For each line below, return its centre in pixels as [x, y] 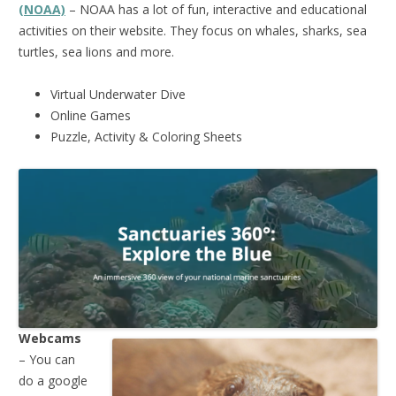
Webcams [50, 338]
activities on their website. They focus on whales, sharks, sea [193, 30]
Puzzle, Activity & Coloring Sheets [146, 136]
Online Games [91, 115]
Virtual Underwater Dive [118, 94]
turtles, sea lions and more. [96, 51]
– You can [47, 359]
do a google [53, 380]
